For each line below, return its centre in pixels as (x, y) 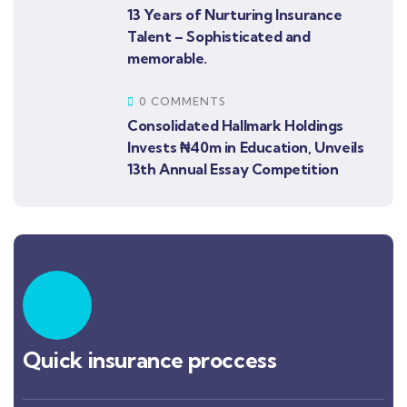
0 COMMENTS (183, 101)
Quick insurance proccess (150, 360)
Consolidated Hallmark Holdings (236, 125)
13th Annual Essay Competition (233, 169)
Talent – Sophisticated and (219, 36)
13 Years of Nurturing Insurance (235, 15)
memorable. (167, 58)
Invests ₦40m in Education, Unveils (246, 147)
